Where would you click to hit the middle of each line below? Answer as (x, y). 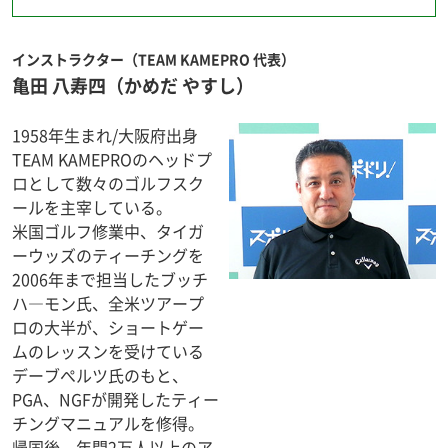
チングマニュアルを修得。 (108, 423)
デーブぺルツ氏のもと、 (100, 375)
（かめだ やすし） (180, 85)
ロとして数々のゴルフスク (108, 183)
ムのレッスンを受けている (108, 351)
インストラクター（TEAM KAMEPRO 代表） (153, 59)
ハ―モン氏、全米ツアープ (108, 303)
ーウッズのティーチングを (108, 255)
